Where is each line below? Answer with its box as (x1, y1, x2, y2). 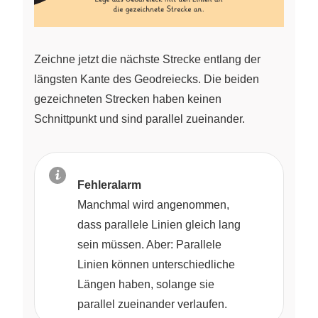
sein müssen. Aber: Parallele (77, 238, 221, 251)
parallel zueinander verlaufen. (77, 297, 227, 310)
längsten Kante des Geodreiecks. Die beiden (34, 72, 259, 85)
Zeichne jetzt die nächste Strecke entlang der (34, 53, 261, 65)
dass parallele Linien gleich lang (77, 218, 241, 231)
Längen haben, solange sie (77, 278, 214, 290)
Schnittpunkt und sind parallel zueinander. (34, 112, 245, 125)
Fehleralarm (77, 178, 141, 191)
